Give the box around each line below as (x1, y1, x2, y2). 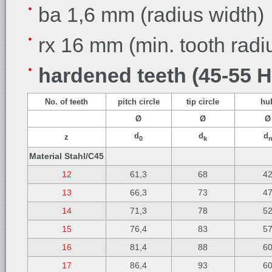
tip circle (186, 97, 220, 106)
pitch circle (118, 97, 160, 106)
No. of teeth (45, 97, 89, 106)
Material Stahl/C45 (29, 151, 104, 161)
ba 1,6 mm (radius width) (38, 3, 264, 26)
